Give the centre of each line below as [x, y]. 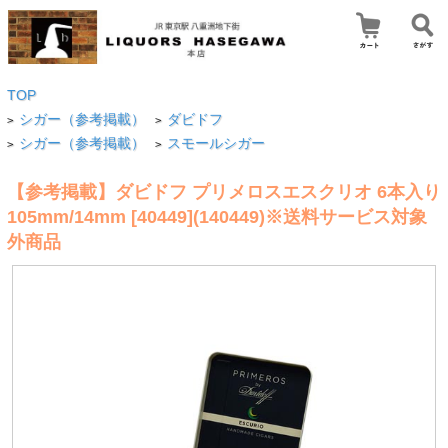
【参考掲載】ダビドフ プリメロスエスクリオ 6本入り [223, 191]
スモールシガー [216, 143]
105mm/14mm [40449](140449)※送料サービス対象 [216, 216]
